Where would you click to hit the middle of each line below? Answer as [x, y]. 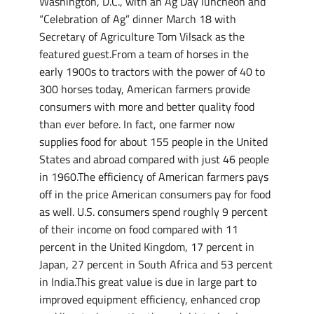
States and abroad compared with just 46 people [154, 159]
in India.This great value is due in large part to [148, 282]
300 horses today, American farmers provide [145, 89]
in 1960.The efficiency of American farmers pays [154, 177]
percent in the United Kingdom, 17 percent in [147, 247]
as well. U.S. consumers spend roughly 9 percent [153, 212]
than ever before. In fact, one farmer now [137, 124]
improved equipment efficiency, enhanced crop [150, 299]
